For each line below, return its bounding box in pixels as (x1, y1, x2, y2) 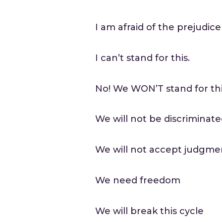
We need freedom (95, 174, 181, 186)
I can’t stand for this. (95, 52, 190, 63)
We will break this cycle (95, 205, 204, 217)
